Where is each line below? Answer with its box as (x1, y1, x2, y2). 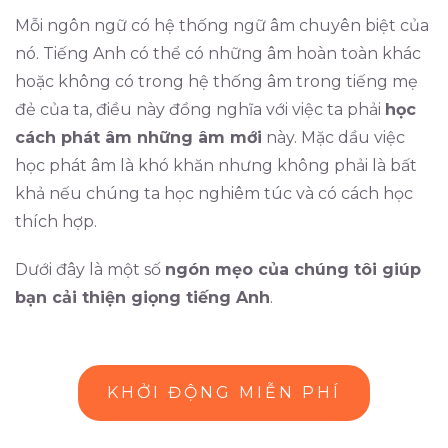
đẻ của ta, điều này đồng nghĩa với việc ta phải (15, 100, 385, 119)
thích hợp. (15, 212, 97, 231)
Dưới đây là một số (15, 260, 165, 279)
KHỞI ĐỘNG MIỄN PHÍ (107, 383, 341, 402)
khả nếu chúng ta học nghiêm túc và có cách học (15, 184, 413, 203)
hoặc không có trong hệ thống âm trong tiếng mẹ (15, 72, 418, 91)
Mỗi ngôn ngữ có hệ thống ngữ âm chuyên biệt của (15, 16, 429, 35)
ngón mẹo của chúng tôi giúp (165, 260, 421, 279)
